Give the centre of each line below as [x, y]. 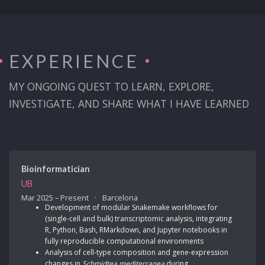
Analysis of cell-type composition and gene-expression [137, 252]
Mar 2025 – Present [56, 197]
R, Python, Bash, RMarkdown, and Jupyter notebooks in [136, 230]
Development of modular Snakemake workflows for [131, 207]
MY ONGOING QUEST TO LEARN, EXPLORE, [112, 86]
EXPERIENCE [74, 61]
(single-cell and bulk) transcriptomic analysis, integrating [138, 218]
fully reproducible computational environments [124, 241]
